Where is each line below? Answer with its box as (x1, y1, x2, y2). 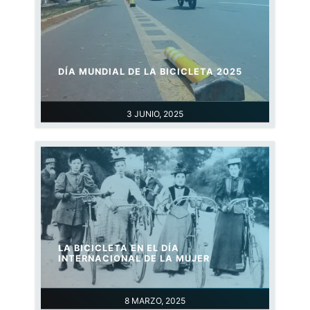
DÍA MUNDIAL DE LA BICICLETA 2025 (58, 66, 243, 77)
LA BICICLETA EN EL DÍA (58, 243, 180, 254)
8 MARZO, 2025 (124, 295, 185, 307)
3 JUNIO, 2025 (126, 109, 183, 120)
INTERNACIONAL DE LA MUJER (58, 253, 210, 264)
